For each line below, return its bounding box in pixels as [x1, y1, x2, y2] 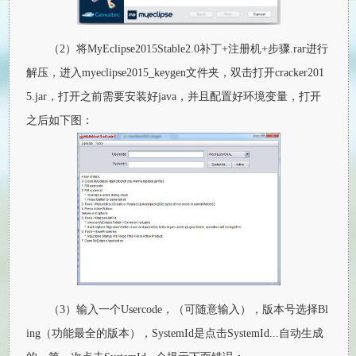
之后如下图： [26, 114, 94, 126]
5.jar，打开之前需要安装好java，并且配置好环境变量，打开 [26, 91, 322, 103]
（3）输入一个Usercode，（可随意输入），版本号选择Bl [48, 303, 329, 315]
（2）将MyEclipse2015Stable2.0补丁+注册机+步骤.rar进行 [48, 43, 329, 55]
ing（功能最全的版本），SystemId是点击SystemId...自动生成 [26, 327, 324, 339]
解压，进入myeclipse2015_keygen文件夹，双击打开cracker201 [26, 67, 325, 79]
